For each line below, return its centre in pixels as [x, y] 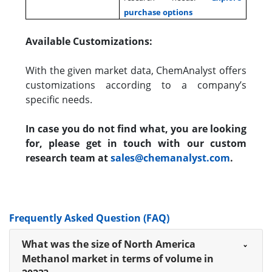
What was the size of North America [109, 244]
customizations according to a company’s [136, 85]
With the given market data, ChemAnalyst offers [136, 70]
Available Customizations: [89, 41]
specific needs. [59, 99]
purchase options [158, 12]
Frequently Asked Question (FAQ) [89, 218]
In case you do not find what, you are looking [136, 128]
